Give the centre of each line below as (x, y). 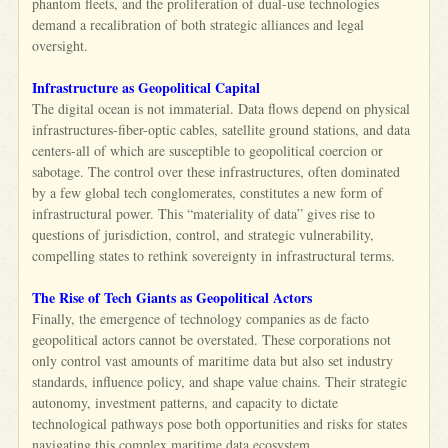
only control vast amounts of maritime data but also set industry (213, 360)
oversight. (60, 45)
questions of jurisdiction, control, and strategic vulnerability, (203, 234)
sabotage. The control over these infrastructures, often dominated (216, 171)
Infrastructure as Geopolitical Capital (146, 87)
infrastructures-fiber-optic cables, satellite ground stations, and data (221, 129)
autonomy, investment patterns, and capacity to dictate (185, 402)
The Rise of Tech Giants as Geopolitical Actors (172, 297)
